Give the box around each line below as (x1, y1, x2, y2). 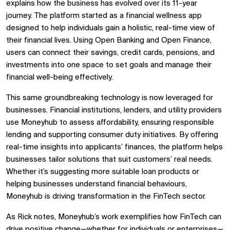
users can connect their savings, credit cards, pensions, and (6, 49, 215, 57)
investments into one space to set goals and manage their (6, 61, 212, 69)
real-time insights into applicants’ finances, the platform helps (6, 143, 223, 151)
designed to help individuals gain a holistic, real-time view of (6, 24, 215, 32)
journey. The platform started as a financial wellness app (6, 12, 202, 20)
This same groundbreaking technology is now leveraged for (6, 94, 213, 102)
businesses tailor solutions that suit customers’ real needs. (6, 156, 213, 164)
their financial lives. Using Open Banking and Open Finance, (6, 36, 212, 45)
